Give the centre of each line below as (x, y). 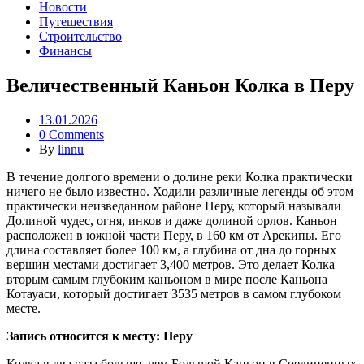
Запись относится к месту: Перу (100, 336)
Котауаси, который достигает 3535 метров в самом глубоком (174, 294)
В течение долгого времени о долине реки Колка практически (180, 177)
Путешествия (76, 22)
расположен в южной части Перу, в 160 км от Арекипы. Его (174, 236)
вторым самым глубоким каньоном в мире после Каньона (167, 279)
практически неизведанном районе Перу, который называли (174, 206)
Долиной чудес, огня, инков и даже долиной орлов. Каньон (172, 221)
